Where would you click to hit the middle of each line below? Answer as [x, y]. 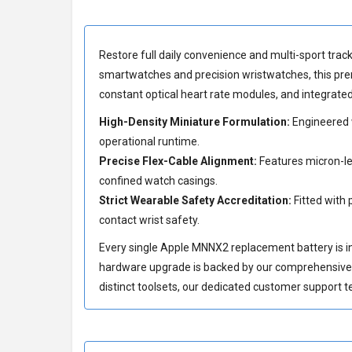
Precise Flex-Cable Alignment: [178, 161]
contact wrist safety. [149, 220]
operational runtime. [149, 141]
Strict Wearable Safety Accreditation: [195, 200]
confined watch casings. [158, 181]
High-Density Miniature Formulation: [194, 122]
